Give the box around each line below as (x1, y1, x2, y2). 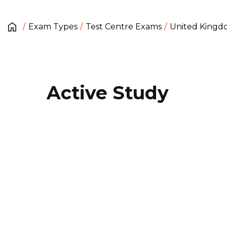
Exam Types (28, 22, 78, 31)
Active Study (47, 82, 169, 104)
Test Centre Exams (86, 22, 162, 31)
